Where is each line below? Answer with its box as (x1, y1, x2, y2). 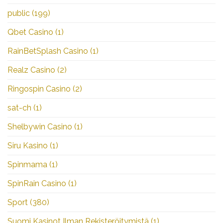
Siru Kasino (7, 140, 48, 150)
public (7, 8, 30, 18)
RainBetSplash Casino (7, 46, 88, 56)
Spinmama (7, 159, 47, 169)
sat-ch (7, 103, 31, 112)
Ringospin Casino (7, 84, 71, 94)
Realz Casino (7, 65, 55, 75)
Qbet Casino (7, 27, 53, 37)
